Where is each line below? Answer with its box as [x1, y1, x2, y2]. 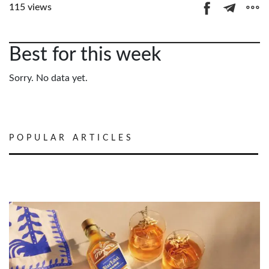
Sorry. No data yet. [9, 73, 88, 83]
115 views [9, 2, 52, 12]
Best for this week [9, 44, 161, 64]
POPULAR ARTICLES [9, 133, 134, 142]
